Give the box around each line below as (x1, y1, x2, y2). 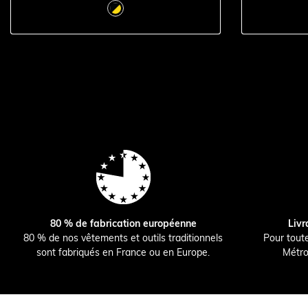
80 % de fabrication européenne (49, 217, 197, 230)
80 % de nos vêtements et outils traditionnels (23, 231, 223, 244)
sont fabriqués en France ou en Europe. (36, 245, 210, 258)
